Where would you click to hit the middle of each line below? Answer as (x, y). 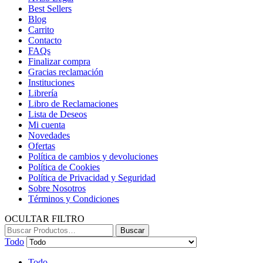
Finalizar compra (59, 61)
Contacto (45, 40)
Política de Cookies (64, 167)
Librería (43, 93)
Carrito (41, 29)
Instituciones (51, 82)
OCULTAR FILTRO (45, 218)
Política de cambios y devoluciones (93, 156)
